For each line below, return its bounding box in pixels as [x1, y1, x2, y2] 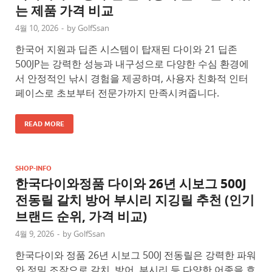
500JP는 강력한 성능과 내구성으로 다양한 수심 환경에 [15, 57, 249, 71]
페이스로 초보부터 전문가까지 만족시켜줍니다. [15, 86, 219, 100]
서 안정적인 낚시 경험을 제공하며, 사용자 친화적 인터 [15, 72, 248, 86]
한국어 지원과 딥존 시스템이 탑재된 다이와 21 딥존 [15, 42, 237, 56]
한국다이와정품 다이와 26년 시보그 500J [15, 175, 246, 193]
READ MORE [24, 120, 64, 129]
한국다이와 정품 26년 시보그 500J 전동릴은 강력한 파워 [15, 248, 256, 262]
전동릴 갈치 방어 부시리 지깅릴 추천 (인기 [15, 191, 254, 209]
